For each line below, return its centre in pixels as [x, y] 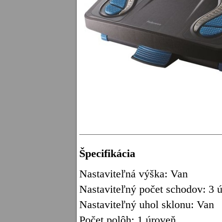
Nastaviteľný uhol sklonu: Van [147, 204]
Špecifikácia [107, 153]
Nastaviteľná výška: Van [134, 174]
